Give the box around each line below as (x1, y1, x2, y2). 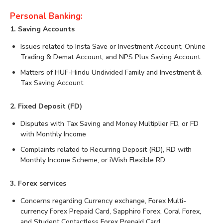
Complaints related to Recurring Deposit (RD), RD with (20, 145, 192, 155)
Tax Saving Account (20, 78, 83, 88)
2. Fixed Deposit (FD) (10, 102, 82, 111)
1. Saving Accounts (10, 24, 75, 34)
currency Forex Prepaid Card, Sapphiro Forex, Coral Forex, (20, 207, 201, 217)
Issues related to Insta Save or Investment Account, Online (20, 42, 206, 52)
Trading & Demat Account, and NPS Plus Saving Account (20, 52, 200, 62)
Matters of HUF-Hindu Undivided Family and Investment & (20, 68, 202, 78)
